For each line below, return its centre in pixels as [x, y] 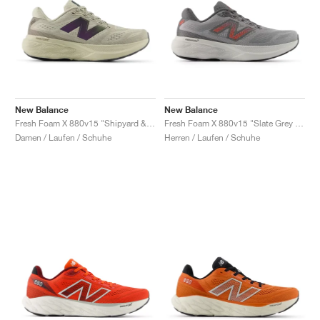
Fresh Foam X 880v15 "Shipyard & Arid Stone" [151, 123]
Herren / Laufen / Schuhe [212, 137]
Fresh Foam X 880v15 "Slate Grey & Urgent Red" [299, 123]
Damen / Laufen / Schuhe [63, 137]
